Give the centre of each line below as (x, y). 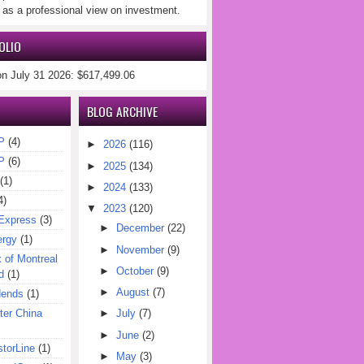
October (134, 271)
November (140, 249)
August (132, 292)
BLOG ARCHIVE (123, 111)
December (140, 228)
